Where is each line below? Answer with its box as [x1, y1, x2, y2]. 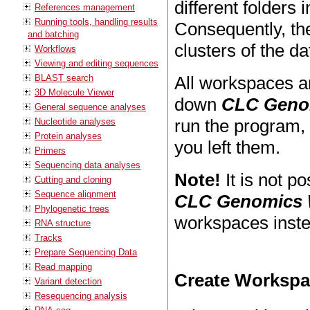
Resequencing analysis [35, 290, 127, 301]
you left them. [174, 136, 281, 158]
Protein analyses [35, 130, 102, 141]
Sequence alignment [35, 188, 116, 199]
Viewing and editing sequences [35, 57, 158, 69]
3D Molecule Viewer [35, 86, 114, 98]
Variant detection [35, 275, 102, 286]
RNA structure [35, 217, 91, 228]
